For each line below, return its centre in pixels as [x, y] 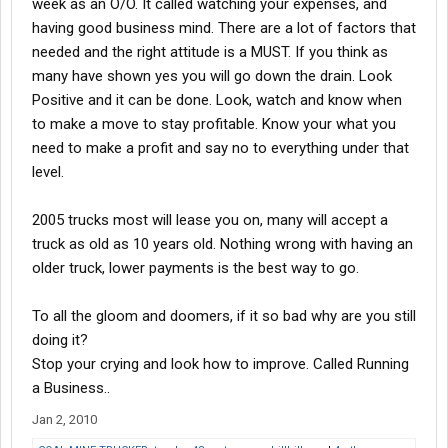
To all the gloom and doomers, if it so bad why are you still [224, 316]
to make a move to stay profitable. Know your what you [214, 124]
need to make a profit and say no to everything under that [220, 148]
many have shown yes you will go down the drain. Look [212, 76]
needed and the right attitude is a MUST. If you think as [210, 52]
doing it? [60, 340]
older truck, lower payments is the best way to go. [195, 268]
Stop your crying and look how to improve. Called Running [220, 364]
